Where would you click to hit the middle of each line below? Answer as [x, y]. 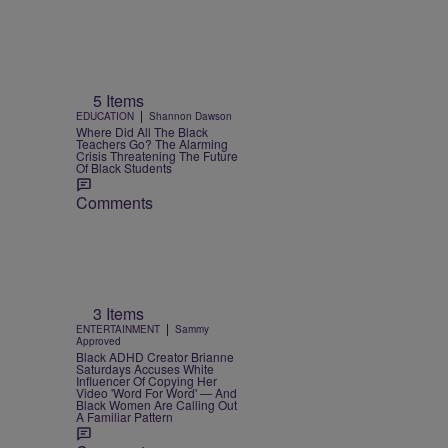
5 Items [118, 101]
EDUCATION [105, 116]
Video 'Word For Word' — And [156, 392]
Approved [98, 340]
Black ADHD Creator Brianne [155, 356]
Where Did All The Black [142, 132]
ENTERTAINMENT [118, 328]
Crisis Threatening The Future [157, 156]
